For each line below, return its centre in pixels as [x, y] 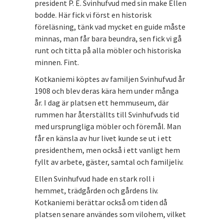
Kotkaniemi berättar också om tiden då [101, 202]
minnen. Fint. [57, 62]
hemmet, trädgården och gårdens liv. [96, 190]
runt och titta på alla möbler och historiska [108, 50]
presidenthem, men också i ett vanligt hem [107, 150]
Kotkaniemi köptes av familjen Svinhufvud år [110, 79]
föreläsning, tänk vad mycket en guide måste [110, 26]
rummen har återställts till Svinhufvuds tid [107, 114]
